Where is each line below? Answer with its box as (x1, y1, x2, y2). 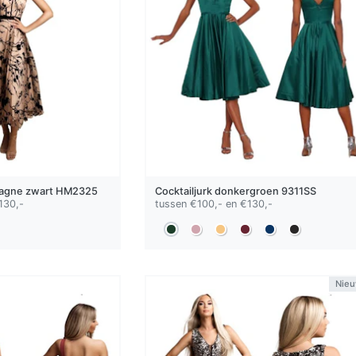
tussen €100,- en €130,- (154, 198, 273, 211)
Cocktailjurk (154, 185, 215, 198)
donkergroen (214, 185, 279, 198)
